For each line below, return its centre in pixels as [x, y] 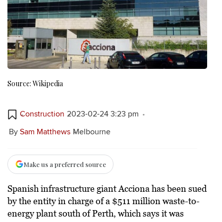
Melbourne [91, 132]
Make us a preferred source [65, 164]
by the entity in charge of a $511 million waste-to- [104, 201]
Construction [42, 114]
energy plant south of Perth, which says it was [96, 213]
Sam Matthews [45, 132]
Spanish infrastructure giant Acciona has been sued [107, 189]
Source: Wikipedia [35, 83]
